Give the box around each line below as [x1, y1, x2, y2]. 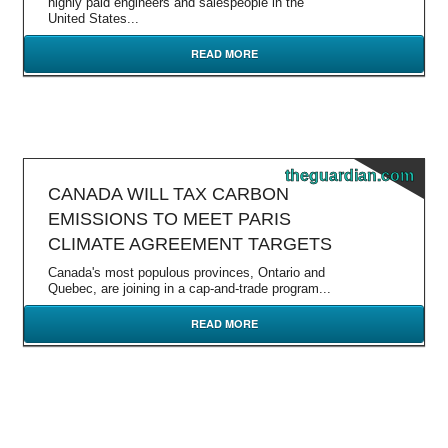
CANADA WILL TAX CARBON [48, 184, 289, 204]
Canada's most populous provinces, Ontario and [48, 265, 325, 280]
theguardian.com [285, 167, 414, 184]
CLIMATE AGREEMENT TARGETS [48, 234, 332, 254]
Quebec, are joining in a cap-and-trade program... [48, 281, 331, 296]
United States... [48, 11, 139, 26]
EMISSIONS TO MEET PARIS [48, 209, 291, 229]
